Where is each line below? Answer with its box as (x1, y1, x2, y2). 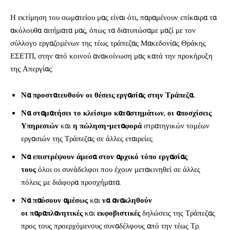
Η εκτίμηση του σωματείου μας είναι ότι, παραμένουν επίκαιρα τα (10, 11, 217, 23)
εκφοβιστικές (97, 207, 142, 219)
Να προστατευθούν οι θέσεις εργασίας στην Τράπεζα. (21, 89, 195, 101)
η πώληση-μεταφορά (73, 120, 144, 131)
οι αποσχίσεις (167, 107, 212, 119)
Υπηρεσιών (21, 120, 59, 131)
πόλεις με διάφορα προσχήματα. (21, 176, 121, 188)
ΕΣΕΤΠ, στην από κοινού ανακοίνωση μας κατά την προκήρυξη (10, 50, 213, 62)
